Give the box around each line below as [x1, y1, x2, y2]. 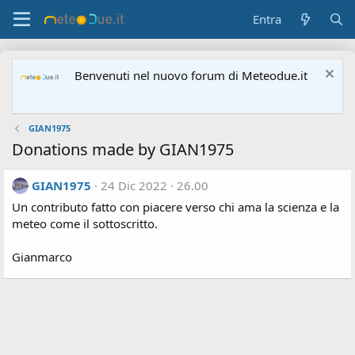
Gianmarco [12, 249, 72, 265]
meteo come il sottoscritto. [12, 216, 158, 231]
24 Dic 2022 [101, 177, 167, 193]
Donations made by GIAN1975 [12, 139, 234, 160]
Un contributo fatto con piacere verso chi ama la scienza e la [12, 199, 339, 215]
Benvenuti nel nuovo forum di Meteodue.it [74, 67, 307, 83]
